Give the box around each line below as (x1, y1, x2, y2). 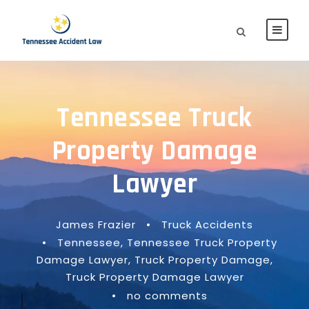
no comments (127, 288, 208, 303)
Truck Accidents (161, 217, 253, 232)
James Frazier (56, 217, 136, 232)
